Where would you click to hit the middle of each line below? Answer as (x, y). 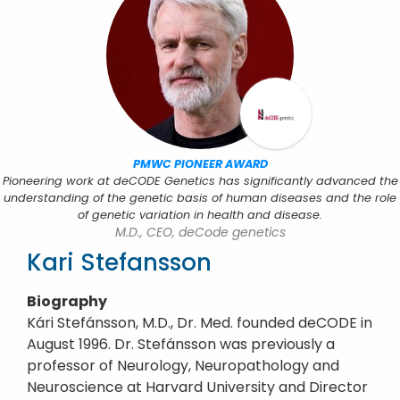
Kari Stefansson (119, 262)
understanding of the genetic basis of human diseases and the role (200, 198)
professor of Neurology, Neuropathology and (183, 366)
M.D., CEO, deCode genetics (200, 232)
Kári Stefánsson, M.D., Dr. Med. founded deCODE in (200, 323)
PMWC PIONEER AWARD (200, 164)
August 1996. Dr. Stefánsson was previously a (181, 344)
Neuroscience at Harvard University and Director (197, 387)
